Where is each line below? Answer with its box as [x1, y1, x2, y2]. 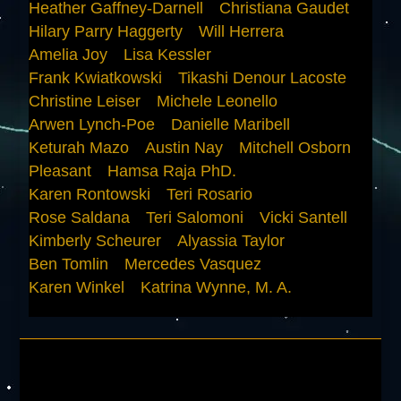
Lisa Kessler [124, 45, 212, 64]
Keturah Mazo [29, 138, 130, 157]
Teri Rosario [166, 184, 253, 203]
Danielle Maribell [171, 115, 291, 133]
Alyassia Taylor [177, 231, 286, 250]
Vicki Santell [260, 208, 348, 226]
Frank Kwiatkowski [29, 68, 163, 87]
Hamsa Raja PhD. [107, 161, 237, 180]
